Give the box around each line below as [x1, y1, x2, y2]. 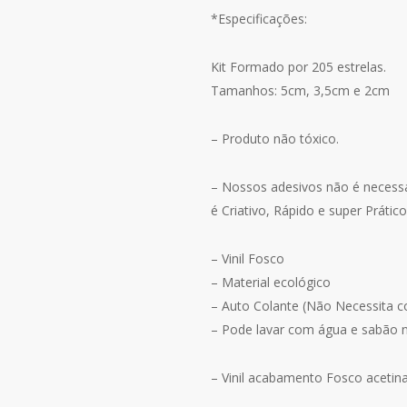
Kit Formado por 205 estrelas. [211, 58, 386, 76]
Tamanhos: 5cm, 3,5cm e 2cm [211, 82, 390, 100]
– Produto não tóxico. [211, 130, 339, 148]
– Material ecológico [211, 273, 331, 292]
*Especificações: [211, 10, 307, 28]
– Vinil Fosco [211, 250, 284, 268]
